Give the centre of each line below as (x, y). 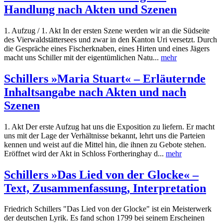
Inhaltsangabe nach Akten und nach (95, 92)
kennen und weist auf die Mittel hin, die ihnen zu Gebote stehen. (105, 144)
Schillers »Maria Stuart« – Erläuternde (105, 78)
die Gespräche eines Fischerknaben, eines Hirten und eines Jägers (107, 48)
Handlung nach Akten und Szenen (90, 9)
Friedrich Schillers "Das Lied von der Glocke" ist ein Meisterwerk (108, 209)
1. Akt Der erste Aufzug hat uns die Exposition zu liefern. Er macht (109, 126)
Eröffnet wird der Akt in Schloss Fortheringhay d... (85, 153)
